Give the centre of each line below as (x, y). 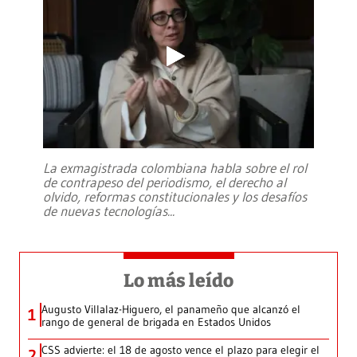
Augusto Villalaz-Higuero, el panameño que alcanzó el (171, 310)
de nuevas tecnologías (105, 211)
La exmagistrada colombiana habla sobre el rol (175, 168)
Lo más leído (178, 281)
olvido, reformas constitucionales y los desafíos (175, 197)
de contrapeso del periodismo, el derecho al (165, 182)
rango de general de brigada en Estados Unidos (156, 322)
